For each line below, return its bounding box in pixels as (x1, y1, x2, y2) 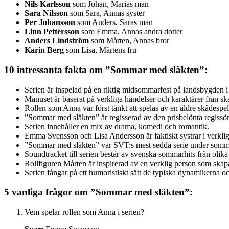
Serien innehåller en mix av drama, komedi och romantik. (25, 122, 209, 131)
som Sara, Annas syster (68, 9, 145, 18)
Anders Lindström (25, 36, 89, 45)
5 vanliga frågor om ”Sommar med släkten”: (4, 187, 193, 198)
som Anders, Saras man (75, 18, 153, 27)
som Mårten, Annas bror (89, 36, 169, 45)
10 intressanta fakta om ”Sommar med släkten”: (4, 64, 208, 75)
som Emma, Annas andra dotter (79, 27, 182, 36)
